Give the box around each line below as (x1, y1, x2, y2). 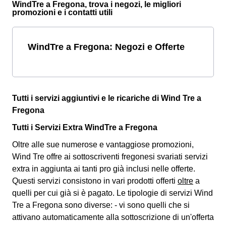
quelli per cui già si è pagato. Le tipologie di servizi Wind (12, 189, 213, 198)
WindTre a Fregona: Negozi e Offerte (28, 41, 185, 52)
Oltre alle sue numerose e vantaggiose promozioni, (12, 140, 194, 149)
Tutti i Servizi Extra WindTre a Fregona (12, 123, 157, 132)
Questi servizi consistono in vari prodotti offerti (12, 177, 178, 186)
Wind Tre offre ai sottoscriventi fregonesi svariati (12, 152, 185, 161)
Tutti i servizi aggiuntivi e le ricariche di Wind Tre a (12, 94, 201, 103)
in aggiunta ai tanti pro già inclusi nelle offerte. (30, 164, 195, 174)
